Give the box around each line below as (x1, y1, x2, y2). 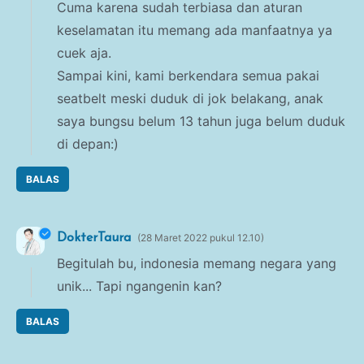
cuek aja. (57, 44, 111, 61)
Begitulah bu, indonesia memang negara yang (57, 255, 336, 272)
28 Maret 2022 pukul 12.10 (141, 231, 261, 244)
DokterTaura (57, 231, 131, 245)
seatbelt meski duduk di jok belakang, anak (57, 89, 323, 106)
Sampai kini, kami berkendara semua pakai (57, 67, 319, 84)
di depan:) (57, 135, 119, 152)
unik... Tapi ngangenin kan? (57, 278, 222, 295)
